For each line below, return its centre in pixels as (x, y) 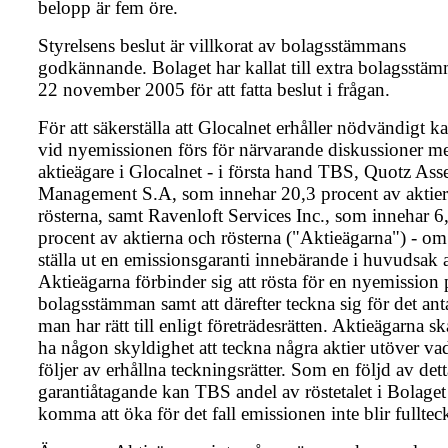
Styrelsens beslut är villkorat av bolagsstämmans (222, 46)
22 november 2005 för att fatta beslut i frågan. (214, 90)
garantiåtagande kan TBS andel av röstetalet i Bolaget (242, 392)
